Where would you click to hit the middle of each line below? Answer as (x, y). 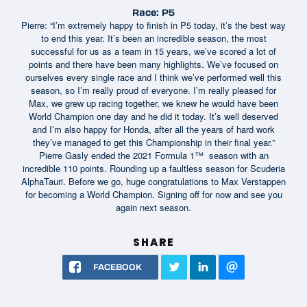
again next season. (153, 207)
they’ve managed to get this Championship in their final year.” (153, 142)
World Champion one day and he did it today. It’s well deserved (153, 116)
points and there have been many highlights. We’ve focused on (153, 64)
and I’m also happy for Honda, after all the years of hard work (153, 129)
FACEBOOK (117, 266)
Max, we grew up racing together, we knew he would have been (153, 103)
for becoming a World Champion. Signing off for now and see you (153, 194)
